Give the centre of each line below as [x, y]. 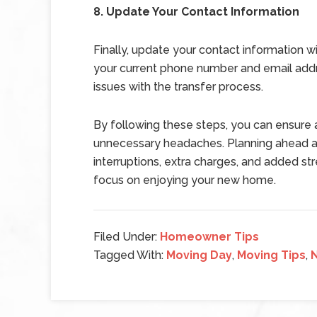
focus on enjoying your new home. [185, 180]
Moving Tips [271, 255]
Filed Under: [127, 237]
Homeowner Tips [209, 237]
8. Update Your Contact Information [196, 12]
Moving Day [199, 255]
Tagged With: [130, 255]
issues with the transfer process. [178, 87]
